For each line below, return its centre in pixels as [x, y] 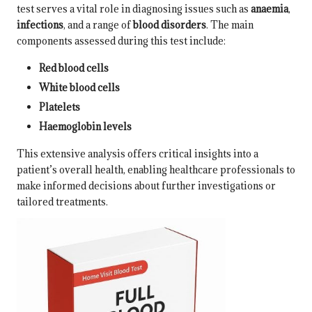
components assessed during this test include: [121, 41]
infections [40, 25]
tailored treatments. [62, 202]
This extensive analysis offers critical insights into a [138, 154]
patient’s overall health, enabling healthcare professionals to [156, 170]
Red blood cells [74, 68]
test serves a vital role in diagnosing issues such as [134, 9]
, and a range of [98, 25]
